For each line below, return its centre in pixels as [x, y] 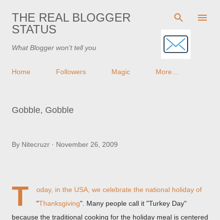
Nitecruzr [36, 144]
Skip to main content [110, 12]
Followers [71, 72]
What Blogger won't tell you [54, 48]
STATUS [34, 29]
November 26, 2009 [87, 144]
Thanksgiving [59, 203]
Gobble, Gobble [43, 110]
